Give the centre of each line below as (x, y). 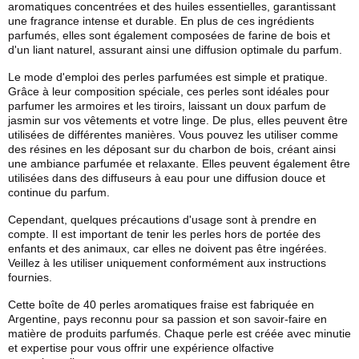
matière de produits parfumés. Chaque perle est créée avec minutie (179, 333)
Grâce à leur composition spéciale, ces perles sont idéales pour (169, 91)
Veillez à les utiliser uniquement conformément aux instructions (167, 263)
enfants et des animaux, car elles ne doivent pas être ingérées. (167, 248)
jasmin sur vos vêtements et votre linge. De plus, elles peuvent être (178, 120)
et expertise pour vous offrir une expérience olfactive (141, 348)
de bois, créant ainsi (283, 149)
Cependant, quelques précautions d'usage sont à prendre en (162, 220)
